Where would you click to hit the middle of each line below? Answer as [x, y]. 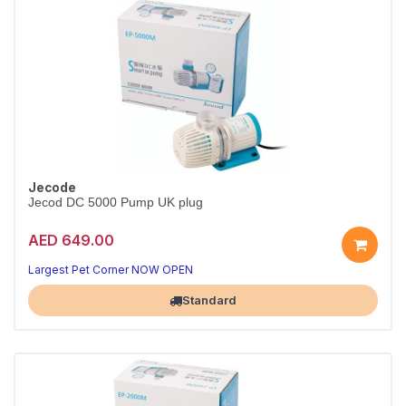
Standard [209, 300]
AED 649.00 [71, 240]
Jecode [52, 188]
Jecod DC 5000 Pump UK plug [116, 203]
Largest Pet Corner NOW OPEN [111, 270]
